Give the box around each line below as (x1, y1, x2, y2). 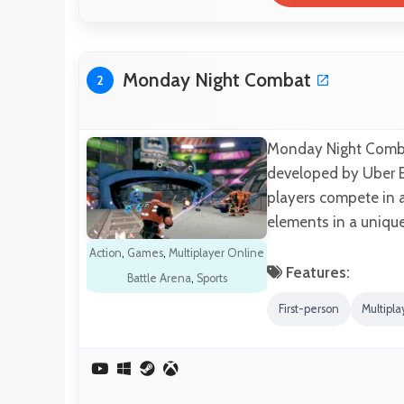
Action (89, 245, 122, 260)
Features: (282, 263, 350, 282)
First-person (278, 301, 339, 316)
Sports (196, 271, 227, 285)
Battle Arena (126, 271, 191, 285)
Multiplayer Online (169, 245, 264, 260)
